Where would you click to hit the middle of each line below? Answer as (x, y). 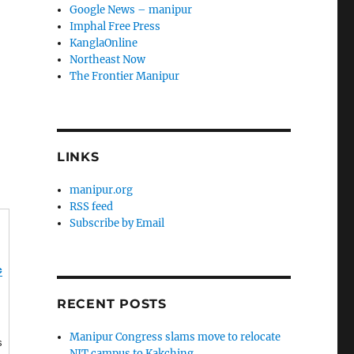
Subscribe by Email (117, 224)
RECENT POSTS (111, 304)
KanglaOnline (104, 43)
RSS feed (92, 207)
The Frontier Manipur (125, 77)
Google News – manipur (131, 10)
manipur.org (102, 190)
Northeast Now (108, 60)
